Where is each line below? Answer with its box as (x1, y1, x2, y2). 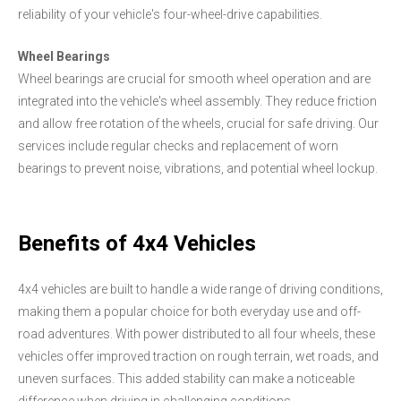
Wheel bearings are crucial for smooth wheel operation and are (18, 71, 371, 86)
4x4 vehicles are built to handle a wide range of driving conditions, (18, 282, 383, 297)
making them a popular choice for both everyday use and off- (18, 304, 361, 320)
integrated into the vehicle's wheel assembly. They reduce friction (18, 93, 377, 108)
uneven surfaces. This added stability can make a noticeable (18, 371, 354, 387)
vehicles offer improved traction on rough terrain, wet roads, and (18, 349, 379, 364)
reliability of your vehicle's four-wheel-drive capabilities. (18, 6, 322, 21)
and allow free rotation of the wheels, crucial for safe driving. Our (18, 115, 379, 131)
